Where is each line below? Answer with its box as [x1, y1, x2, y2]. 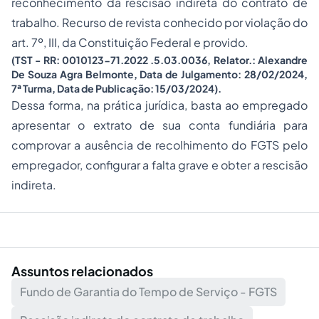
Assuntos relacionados [11, 263, 153, 280]
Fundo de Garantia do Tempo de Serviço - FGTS [20, 284, 277, 300]
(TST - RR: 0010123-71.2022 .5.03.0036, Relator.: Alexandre [11, 53, 308, 67]
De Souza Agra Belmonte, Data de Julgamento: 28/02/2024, [11, 68, 308, 81]
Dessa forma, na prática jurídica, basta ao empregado [11, 98, 308, 113]
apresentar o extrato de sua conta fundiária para [11, 117, 308, 133]
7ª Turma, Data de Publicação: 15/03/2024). [11, 82, 221, 95]
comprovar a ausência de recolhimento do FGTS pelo [11, 137, 308, 153]
